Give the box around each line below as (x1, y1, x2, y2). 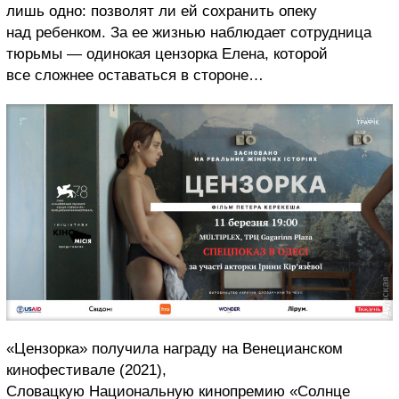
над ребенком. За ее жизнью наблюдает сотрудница (6, 23, 371, 41)
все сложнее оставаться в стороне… (6, 66, 264, 84)
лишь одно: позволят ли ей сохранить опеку (6, 2, 317, 20)
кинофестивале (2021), (6, 362, 167, 379)
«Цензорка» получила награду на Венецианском (6, 340, 343, 358)
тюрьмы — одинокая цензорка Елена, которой (6, 45, 328, 62)
